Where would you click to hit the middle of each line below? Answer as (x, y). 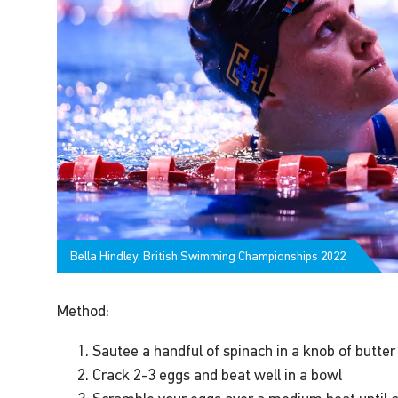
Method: (84, 311)
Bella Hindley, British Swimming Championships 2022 (208, 256)
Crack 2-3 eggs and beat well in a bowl (218, 375)
